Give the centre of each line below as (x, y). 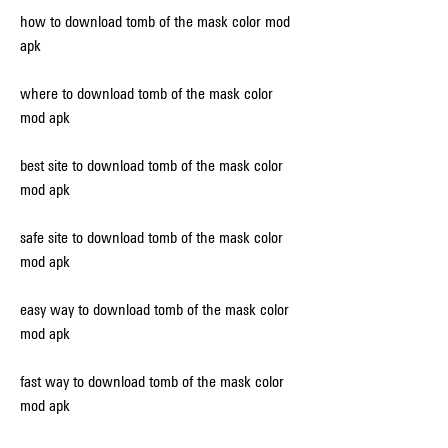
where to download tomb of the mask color (146, 93)
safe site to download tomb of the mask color (151, 237)
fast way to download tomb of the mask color (152, 381)
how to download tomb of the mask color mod (155, 21)
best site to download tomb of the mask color (151, 165)
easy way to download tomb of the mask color (154, 309)
